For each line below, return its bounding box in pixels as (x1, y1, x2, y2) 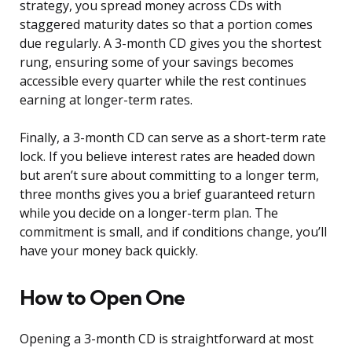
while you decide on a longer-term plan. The (20, 204, 278, 222)
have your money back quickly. (20, 242, 198, 260)
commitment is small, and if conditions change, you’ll (20, 223, 327, 241)
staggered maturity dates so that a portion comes (20, 16, 313, 34)
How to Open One (20, 284, 185, 311)
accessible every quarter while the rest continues (20, 72, 306, 90)
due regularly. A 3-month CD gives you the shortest (20, 35, 321, 53)
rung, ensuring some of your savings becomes (20, 53, 294, 71)
